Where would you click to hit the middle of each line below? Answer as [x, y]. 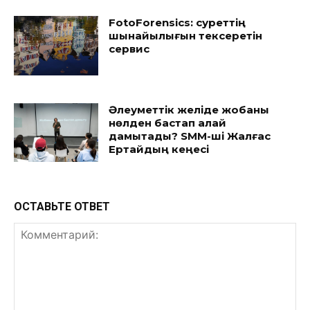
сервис [129, 49]
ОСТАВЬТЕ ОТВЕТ [62, 207]
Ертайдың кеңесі [159, 149]
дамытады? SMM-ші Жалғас [190, 136]
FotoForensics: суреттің [177, 22]
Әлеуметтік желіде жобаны [189, 109]
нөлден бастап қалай [168, 122]
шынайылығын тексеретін [186, 36]
